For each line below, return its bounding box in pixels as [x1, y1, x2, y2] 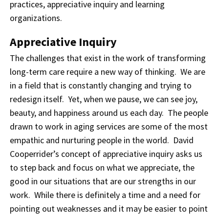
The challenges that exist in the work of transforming [10, 52, 206, 64]
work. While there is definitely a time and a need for [10, 189, 200, 200]
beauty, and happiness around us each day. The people [10, 107, 208, 118]
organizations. [10, 12, 62, 23]
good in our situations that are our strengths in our [10, 175, 196, 187]
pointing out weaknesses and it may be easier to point [10, 203, 208, 214]
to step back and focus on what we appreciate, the [10, 162, 195, 173]
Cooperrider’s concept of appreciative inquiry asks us [10, 148, 202, 159]
